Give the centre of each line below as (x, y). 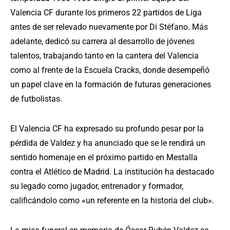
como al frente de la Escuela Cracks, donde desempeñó (110, 70)
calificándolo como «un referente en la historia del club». (112, 201)
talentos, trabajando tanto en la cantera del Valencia (104, 56)
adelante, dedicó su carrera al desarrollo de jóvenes (102, 42)
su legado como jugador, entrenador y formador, (97, 186)
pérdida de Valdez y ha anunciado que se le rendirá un (108, 143)
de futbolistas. (36, 99)
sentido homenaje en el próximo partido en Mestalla (104, 158)
